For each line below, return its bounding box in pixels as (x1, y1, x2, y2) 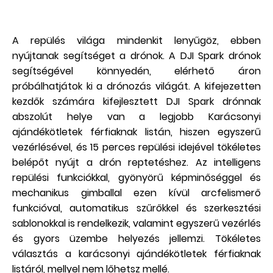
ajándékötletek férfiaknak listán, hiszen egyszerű (12, 125, 261, 140)
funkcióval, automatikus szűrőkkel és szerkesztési (12, 201, 261, 216)
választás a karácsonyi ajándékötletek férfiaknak (12, 247, 261, 261)
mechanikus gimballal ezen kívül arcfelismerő (12, 186, 261, 200)
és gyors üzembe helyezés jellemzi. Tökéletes (12, 232, 261, 246)
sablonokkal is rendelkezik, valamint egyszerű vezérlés (12, 216, 261, 231)
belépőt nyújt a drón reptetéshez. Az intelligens (12, 155, 261, 170)
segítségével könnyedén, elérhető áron (12, 64, 261, 79)
